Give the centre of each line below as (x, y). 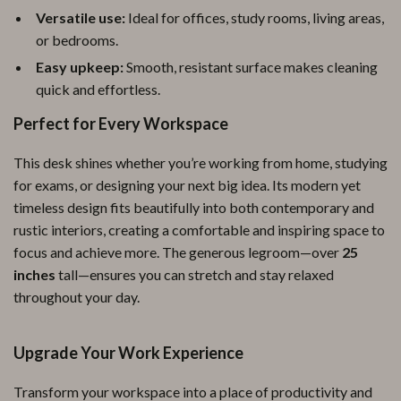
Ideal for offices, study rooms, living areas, (255, 17)
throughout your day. (77, 297)
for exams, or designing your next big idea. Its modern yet (187, 185)
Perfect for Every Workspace (121, 124)
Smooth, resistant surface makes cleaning (251, 67)
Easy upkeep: (80, 67)
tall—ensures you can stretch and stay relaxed (195, 274)
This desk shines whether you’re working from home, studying (200, 162)
